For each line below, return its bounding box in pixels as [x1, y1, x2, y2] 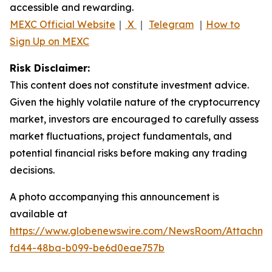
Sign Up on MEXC [10, 35, 89, 47]
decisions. [10, 163, 55, 176]
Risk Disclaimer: [10, 61, 90, 74]
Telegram [149, 18, 194, 30]
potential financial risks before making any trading [10, 146, 247, 159]
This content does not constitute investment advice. [10, 78, 249, 91]
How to [206, 18, 240, 30]
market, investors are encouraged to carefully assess [10, 112, 259, 125]
